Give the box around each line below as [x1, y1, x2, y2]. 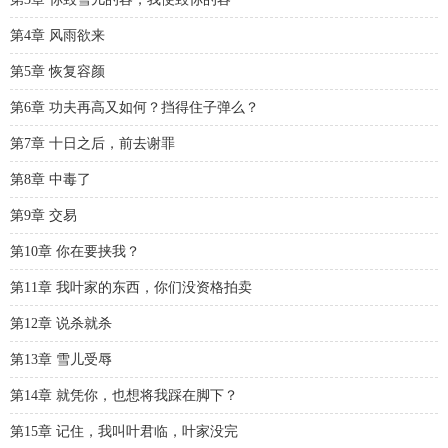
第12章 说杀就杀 [10, 316, 112, 331]
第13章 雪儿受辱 [10, 352, 112, 367]
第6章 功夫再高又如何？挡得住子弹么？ [10, 100, 259, 115]
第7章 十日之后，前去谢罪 [10, 136, 175, 151]
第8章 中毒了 [10, 172, 91, 187]
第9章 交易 [10, 208, 77, 223]
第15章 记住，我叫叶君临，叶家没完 [10, 424, 238, 439]
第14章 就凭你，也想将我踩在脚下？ [10, 388, 238, 403]
